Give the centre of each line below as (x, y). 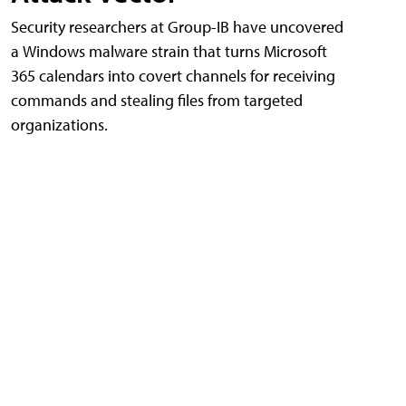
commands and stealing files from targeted (157, 101)
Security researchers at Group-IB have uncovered (177, 27)
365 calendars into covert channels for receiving (173, 76)
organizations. (59, 125)
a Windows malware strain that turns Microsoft (169, 52)
